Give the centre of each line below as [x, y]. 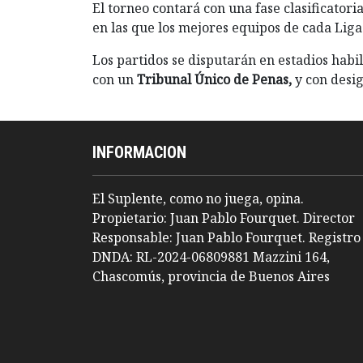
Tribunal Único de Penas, [214, 80]
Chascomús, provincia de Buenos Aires [211, 276]
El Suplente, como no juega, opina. [198, 198]
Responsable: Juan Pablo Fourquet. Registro [226, 237]
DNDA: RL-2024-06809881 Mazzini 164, [211, 256]
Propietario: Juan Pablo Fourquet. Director [224, 218]
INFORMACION [139, 152]
